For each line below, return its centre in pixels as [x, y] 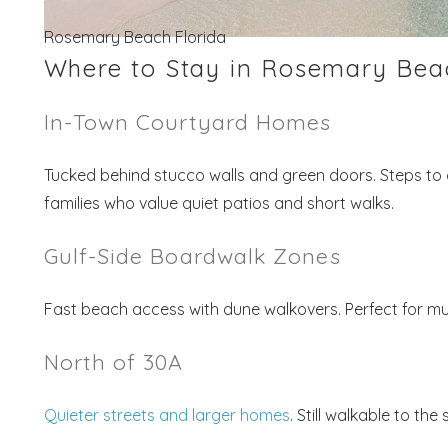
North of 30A [113, 362]
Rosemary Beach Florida [134, 37]
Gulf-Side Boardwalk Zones [192, 256]
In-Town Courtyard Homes [187, 122]
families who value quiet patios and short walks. [218, 203]
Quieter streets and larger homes [166, 415]
